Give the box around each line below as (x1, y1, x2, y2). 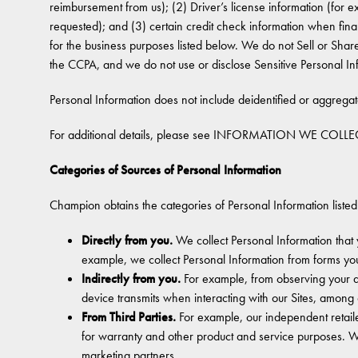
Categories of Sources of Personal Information (50, 161, 281, 178)
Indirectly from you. (82, 270, 181, 287)
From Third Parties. (82, 308, 176, 325)
